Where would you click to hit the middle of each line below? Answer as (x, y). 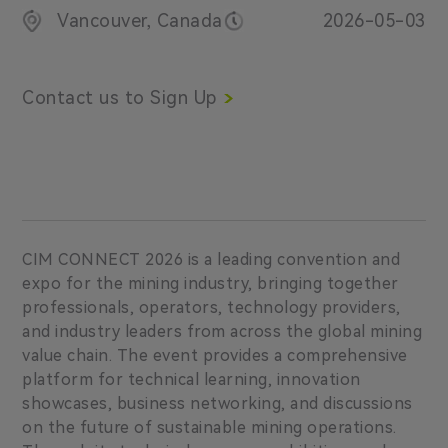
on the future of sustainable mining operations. (209, 427)
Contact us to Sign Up (119, 97)
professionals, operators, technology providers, (211, 307)
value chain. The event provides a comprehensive (215, 355)
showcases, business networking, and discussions (217, 403)
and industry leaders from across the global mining (222, 331)
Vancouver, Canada (140, 20)
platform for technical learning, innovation (191, 379)
